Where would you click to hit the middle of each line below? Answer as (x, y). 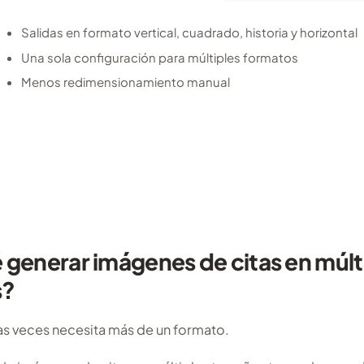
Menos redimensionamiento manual (126, 82)
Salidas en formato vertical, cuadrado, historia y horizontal (190, 32)
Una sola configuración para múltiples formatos (160, 57)
